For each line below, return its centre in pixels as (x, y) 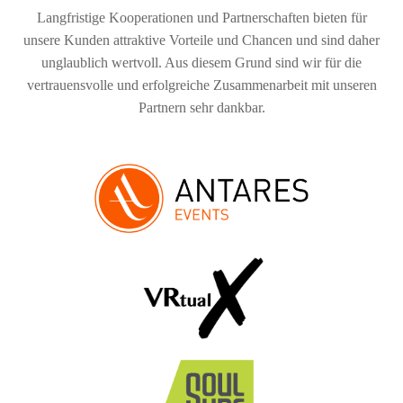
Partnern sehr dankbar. (201, 108)
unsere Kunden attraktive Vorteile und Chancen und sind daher (201, 40)
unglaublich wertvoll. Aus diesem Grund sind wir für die (201, 63)
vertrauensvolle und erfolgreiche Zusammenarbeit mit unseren (201, 85)
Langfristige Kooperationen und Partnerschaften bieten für (201, 18)
